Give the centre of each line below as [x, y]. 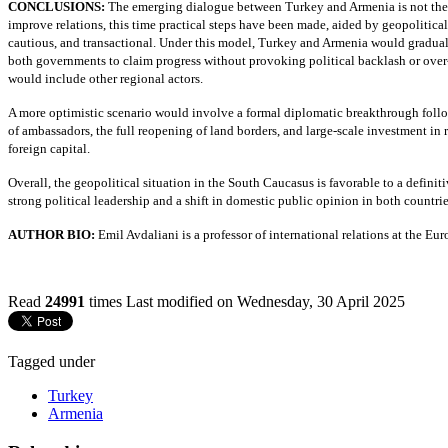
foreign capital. [50, 148]
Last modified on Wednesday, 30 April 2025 [265, 301]
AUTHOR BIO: [53, 234]
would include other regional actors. [105, 78]
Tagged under [51, 361]
